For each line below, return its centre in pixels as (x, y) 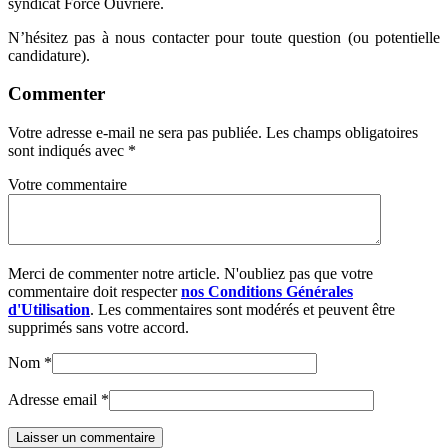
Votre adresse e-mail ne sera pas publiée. (135, 133)
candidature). (49, 55)
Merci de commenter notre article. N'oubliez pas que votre (190, 274)
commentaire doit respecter (94, 292)
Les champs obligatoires (342, 133)
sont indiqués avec (68, 151)
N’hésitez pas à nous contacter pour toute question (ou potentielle (224, 37)
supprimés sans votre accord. (98, 328)
